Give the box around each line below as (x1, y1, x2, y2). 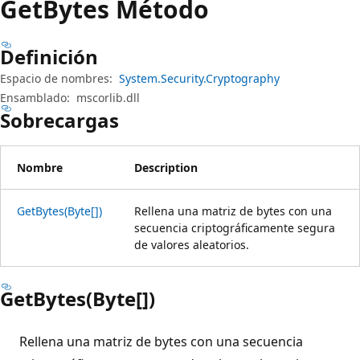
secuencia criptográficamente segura (134, 219, 335, 235)
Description (134, 159, 198, 175)
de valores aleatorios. (134, 236, 249, 252)
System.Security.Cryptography (119, 70, 280, 86)
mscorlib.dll (76, 89, 140, 105)
